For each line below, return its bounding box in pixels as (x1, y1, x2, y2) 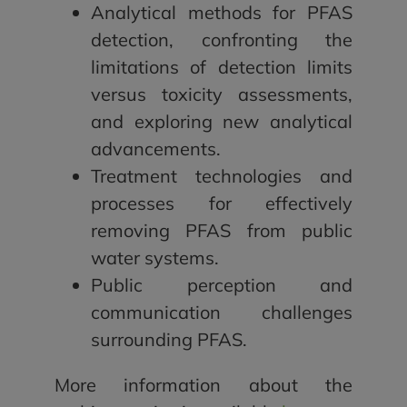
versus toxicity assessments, (90, 83, 353, 106)
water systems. (90, 246, 219, 270)
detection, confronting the (90, 28, 353, 52)
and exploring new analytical (90, 110, 353, 134)
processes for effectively (90, 192, 353, 215)
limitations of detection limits (90, 55, 353, 79)
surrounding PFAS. (90, 328, 247, 352)
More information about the (54, 373, 353, 397)
